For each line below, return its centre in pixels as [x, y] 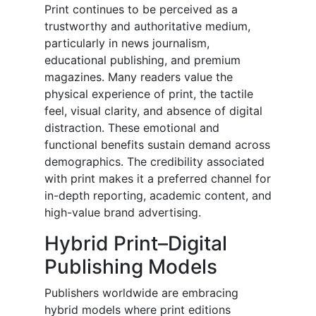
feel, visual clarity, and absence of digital [153, 111]
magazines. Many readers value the [139, 77]
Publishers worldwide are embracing [141, 293]
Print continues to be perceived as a [141, 10]
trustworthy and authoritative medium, [147, 26]
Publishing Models [131, 267]
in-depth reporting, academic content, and [158, 196]
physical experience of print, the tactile [149, 94]
